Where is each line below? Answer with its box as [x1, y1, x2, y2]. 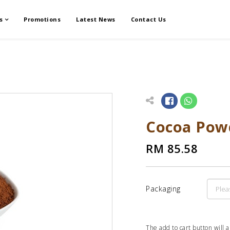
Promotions [24, 15, 61, 23]
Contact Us [130, 15, 166, 23]
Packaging [146, 184, 181, 194]
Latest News [76, 15, 116, 23]
